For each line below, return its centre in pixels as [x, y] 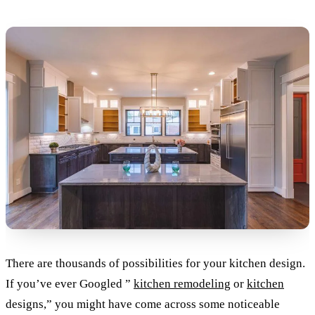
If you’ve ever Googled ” [70, 283]
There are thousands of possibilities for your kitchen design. [155, 263]
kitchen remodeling [182, 283]
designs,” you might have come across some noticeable [143, 304]
